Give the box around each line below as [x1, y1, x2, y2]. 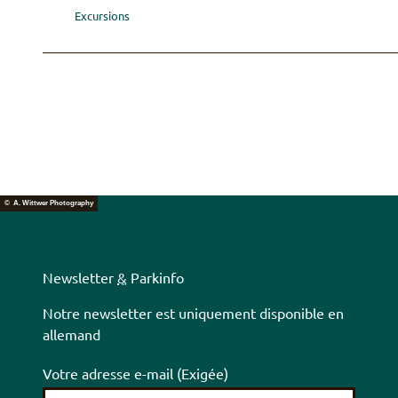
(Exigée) [177, 364, 228, 383]
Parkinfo [131, 268, 184, 287]
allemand [43, 325, 100, 344]
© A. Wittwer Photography [4, 199, 93, 208]
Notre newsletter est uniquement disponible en [43, 304, 344, 322]
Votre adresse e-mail [43, 364, 177, 383]
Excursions [75, 7, 130, 23]
